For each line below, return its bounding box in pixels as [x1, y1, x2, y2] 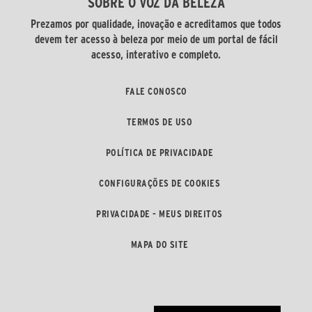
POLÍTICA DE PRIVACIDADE [105, 146, 214, 158]
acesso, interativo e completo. [91, 47, 221, 61]
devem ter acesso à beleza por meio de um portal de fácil [34, 32, 278, 45]
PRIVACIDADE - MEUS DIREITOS [96, 208, 223, 219]
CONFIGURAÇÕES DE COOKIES [99, 177, 220, 189]
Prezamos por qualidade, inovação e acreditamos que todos [31, 17, 281, 30]
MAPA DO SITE [130, 238, 189, 250]
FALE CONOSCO [125, 85, 187, 97]
